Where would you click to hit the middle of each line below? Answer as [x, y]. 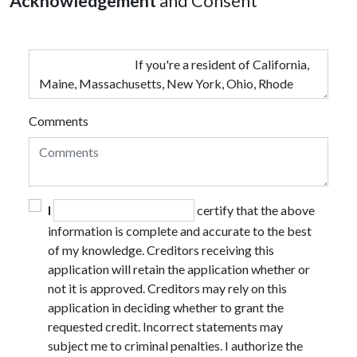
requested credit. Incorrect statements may [165, 326]
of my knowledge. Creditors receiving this [161, 249]
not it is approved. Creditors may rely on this [167, 288]
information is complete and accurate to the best [180, 230]
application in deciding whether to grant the [166, 307]
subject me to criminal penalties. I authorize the [175, 345]
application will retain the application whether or [179, 269]
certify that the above [255, 210]
